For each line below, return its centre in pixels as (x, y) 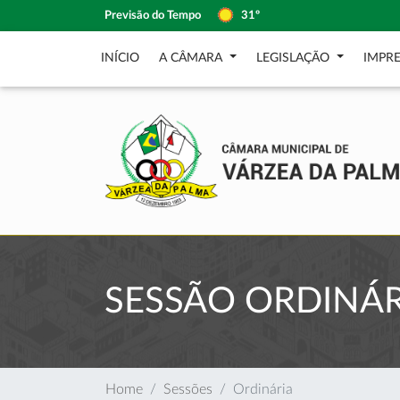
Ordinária (263, 389)
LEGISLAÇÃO (294, 58)
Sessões (188, 389)
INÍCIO (120, 58)
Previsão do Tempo (153, 15)
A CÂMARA (192, 58)
